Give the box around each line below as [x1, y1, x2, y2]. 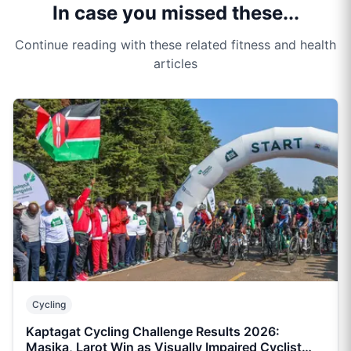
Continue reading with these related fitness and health [15, 37, 336, 53]
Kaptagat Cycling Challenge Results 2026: [26, 324, 280, 340]
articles [154, 56, 197, 72]
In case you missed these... [52, 2, 299, 25]
